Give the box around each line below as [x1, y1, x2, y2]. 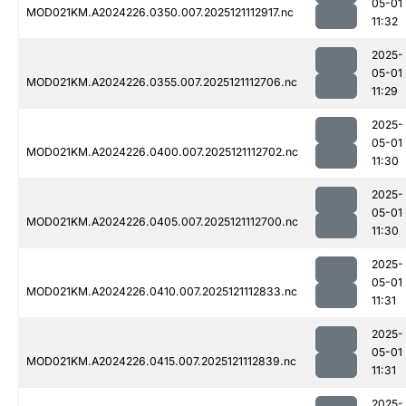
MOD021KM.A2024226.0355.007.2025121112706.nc [26, 75, 297, 90]
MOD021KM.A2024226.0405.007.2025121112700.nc [26, 215, 298, 229]
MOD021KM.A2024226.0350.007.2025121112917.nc [26, 5, 294, 20]
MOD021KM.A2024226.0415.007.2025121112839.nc [26, 354, 296, 369]
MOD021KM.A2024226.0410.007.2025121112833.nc [26, 285, 297, 299]
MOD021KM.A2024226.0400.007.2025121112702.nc [26, 145, 298, 159]
